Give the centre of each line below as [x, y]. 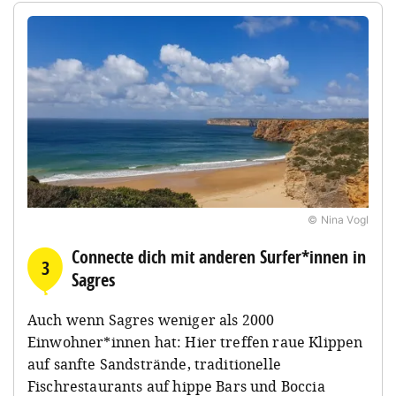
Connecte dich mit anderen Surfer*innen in [219, 256]
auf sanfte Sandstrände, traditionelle [154, 364]
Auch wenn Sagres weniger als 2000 [151, 320]
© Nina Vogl [338, 219]
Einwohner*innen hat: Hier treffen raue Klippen [195, 342]
